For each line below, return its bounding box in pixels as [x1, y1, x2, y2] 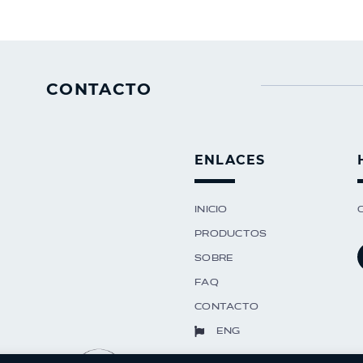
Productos [194, 227, 267, 240]
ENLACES [194, 152, 266, 168]
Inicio [194, 203, 228, 216]
